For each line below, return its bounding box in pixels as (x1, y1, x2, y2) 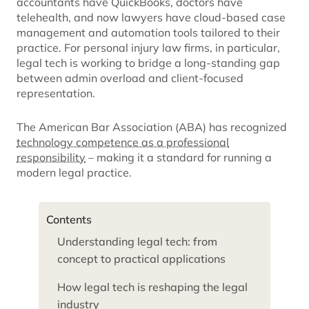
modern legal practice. (17, 166, 132, 180)
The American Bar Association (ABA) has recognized (17, 120, 287, 134)
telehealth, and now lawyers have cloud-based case (17, 10, 286, 25)
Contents (46, 212, 92, 227)
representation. (17, 86, 95, 101)
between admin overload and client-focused (17, 71, 243, 86)
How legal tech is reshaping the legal (57, 280, 248, 295)
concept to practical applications (57, 252, 228, 266)
